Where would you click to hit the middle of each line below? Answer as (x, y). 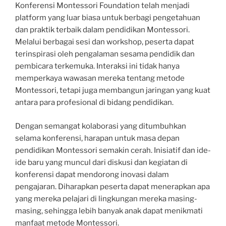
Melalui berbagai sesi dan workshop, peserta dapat (105, 42)
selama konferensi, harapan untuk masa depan (97, 138)
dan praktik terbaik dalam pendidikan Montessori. (102, 30)
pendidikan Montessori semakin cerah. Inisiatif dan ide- (113, 150)
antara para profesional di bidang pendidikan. (94, 102)
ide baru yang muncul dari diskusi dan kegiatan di (101, 162)
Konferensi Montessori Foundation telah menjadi (102, 6)
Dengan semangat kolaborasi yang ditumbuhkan (101, 126)
